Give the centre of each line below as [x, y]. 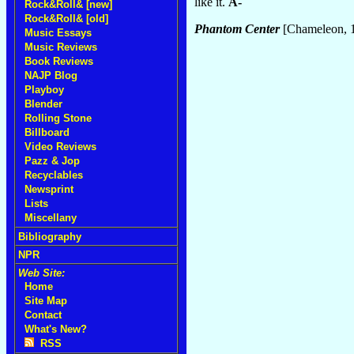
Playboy [44, 90]
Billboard [47, 132]
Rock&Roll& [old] [66, 19]
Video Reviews [60, 147]
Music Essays [58, 33]
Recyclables [54, 175]
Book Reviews [59, 61]
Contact [43, 315]
